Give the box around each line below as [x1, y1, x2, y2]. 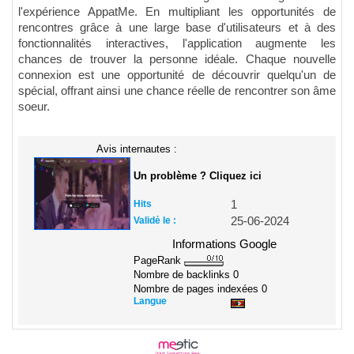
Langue [134, 296, 167, 307]
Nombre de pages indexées [134, 283, 262, 296]
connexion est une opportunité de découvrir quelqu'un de [18, 68, 336, 81]
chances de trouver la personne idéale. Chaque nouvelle [18, 52, 336, 66]
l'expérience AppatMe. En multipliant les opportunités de [18, 5, 336, 18]
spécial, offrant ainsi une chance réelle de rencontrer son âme [18, 84, 336, 97]
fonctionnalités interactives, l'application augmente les [18, 36, 336, 50]
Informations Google [172, 237, 277, 250]
